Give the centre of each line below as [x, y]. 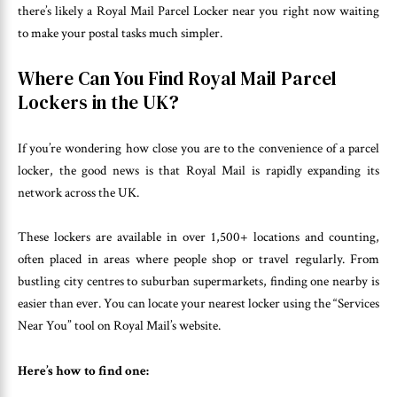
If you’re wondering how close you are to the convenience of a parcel [198, 148]
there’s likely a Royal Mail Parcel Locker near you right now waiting [198, 11]
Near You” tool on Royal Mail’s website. [119, 326]
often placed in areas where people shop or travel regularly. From [198, 260]
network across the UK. [78, 192]
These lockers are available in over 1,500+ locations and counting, [198, 237]
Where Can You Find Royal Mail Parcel [177, 79]
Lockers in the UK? [98, 103]
